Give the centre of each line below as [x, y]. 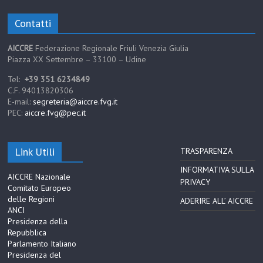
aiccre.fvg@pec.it [55, 113]
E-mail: [21, 102]
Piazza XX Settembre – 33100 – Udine [77, 59]
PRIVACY [195, 182]
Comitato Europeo [40, 188]
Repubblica [27, 232]
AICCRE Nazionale [39, 177]
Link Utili [35, 152]
